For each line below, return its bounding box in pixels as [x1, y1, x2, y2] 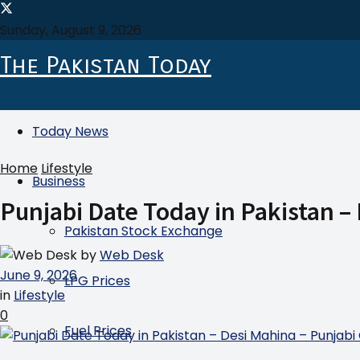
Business [32, 172, 85, 190]
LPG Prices [64, 272, 130, 290]
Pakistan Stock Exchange [64, 222, 223, 240]
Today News [32, 122, 108, 141]
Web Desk [100, 245, 164, 264]
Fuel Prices [64, 321, 132, 340]
